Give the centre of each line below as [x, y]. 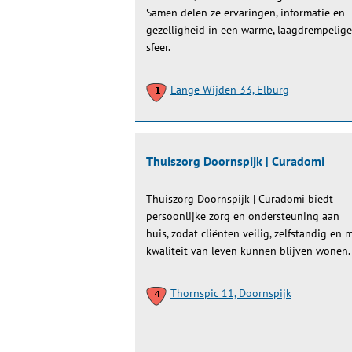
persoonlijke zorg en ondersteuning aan [243, 216]
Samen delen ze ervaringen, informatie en [246, 13]
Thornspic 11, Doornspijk [231, 293]
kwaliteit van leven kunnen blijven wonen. [248, 251]
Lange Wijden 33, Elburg [230, 90]
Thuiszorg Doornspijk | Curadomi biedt [240, 199]
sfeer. [158, 47]
